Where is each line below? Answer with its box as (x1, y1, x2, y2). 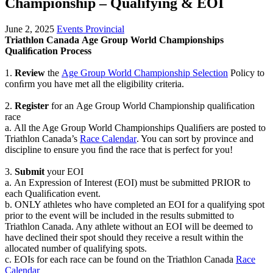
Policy (230, 67, 255, 78)
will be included (73, 210, 134, 221)
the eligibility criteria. (103, 78, 184, 89)
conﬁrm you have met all (5, 78, 101, 89)
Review (15, 67, 45, 78)
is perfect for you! (165, 144, 233, 155)
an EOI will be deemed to (154, 221, 253, 232)
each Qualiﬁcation (5, 188, 77, 199)
